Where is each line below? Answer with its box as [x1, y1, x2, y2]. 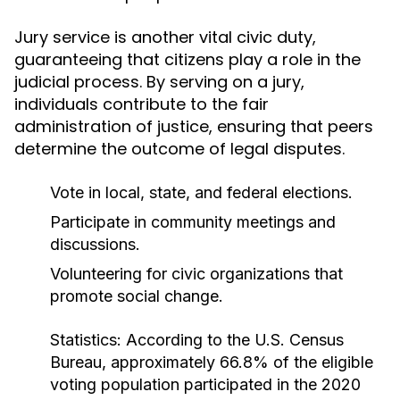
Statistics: [50, 330, 121, 349]
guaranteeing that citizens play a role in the [14, 48, 361, 71]
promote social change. [50, 287, 223, 305]
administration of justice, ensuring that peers [14, 115, 373, 137]
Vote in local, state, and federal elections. [50, 183, 353, 202]
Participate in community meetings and [50, 212, 336, 231]
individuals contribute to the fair [14, 93, 269, 115]
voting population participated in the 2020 [50, 375, 361, 394]
